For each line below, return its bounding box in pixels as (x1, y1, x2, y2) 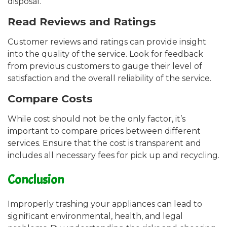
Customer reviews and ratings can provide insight (8, 36, 206, 47)
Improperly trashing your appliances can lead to (8, 199, 202, 209)
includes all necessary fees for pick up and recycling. (8, 150, 219, 160)
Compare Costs (8, 92, 93, 105)
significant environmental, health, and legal (8, 211, 183, 221)
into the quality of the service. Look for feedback (8, 49, 203, 59)
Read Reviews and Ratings (8, 15, 156, 28)
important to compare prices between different (8, 126, 201, 136)
